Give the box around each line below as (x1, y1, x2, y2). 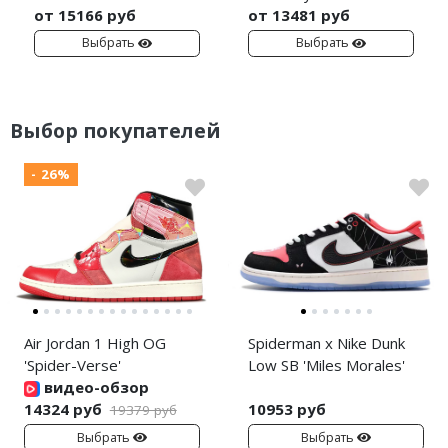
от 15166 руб (34, 5, 136, 26)
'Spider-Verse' (24, 355, 121, 376)
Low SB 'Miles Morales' (248, 355, 405, 376)
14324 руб (24, 399, 102, 420)
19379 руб (109, 401, 177, 420)
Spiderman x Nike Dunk (248, 333, 405, 354)
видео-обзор (40, 377, 149, 398)
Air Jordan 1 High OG (24, 333, 166, 354)
